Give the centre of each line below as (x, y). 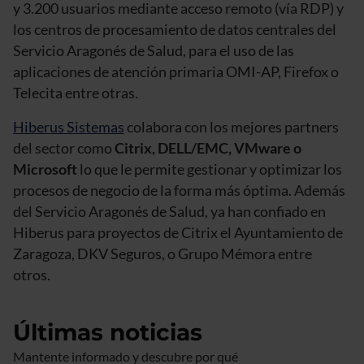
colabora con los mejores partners (232, 126)
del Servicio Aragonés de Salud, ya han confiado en (169, 211)
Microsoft (45, 169)
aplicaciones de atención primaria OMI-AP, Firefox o (176, 71)
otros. (32, 274)
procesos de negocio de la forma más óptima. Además (179, 190)
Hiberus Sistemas (69, 126)
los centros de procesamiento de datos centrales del (175, 29)
